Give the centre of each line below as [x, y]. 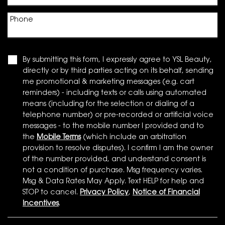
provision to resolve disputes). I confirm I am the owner [118, 149]
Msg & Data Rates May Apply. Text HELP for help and [113, 182]
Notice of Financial [166, 193]
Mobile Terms [59, 138]
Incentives [41, 204]
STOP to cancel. [51, 193]
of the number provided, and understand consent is [114, 160]
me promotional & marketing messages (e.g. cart [108, 82]
